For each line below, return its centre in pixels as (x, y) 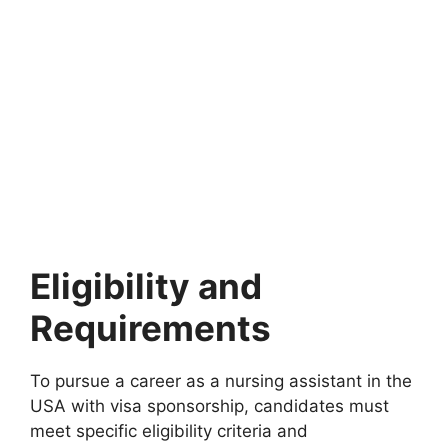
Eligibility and (146, 285)
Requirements (150, 327)
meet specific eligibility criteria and (169, 430)
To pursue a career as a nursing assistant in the (221, 380)
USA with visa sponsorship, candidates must (209, 405)
